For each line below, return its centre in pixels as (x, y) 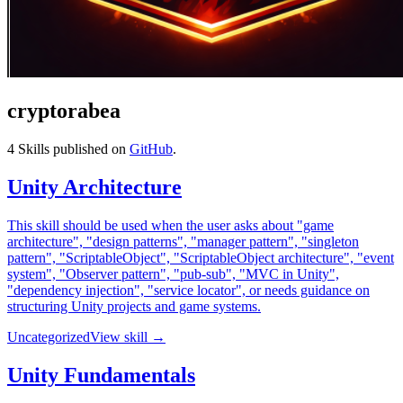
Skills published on (70, 148)
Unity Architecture (94, 187)
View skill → (128, 336)
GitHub (151, 148)
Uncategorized (49, 336)
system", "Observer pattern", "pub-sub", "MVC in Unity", (173, 273)
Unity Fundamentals (101, 375)
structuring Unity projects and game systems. (134, 306)
